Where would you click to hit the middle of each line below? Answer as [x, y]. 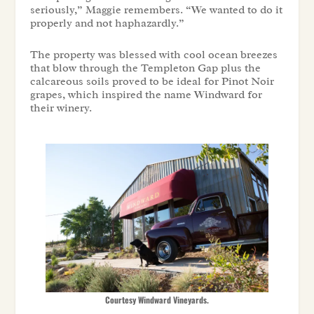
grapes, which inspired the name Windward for [146, 95]
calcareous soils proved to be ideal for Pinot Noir [152, 82]
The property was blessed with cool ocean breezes [153, 55]
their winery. [61, 108]
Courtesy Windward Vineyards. [157, 299]
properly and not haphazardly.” [107, 23]
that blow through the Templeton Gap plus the [145, 68]
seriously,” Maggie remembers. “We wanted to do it [156, 10]
